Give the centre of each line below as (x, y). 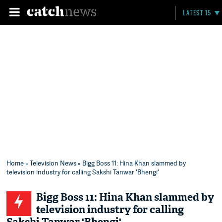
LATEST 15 (197, 13)
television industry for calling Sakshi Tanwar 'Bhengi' (83, 172)
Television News (53, 163)
